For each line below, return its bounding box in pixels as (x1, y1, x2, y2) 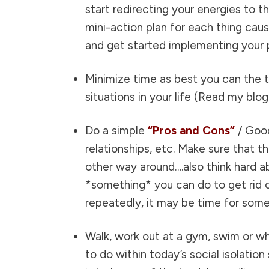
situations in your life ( (85, 90, 198, 104)
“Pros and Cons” (148, 124, 235, 138)
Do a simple (85, 124, 148, 138)
